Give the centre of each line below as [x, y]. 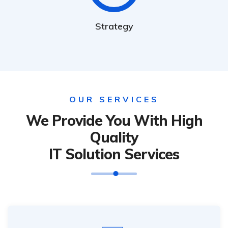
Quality [114, 137]
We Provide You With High [114, 120]
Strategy [114, 26]
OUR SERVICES [114, 99]
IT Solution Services [114, 154]
